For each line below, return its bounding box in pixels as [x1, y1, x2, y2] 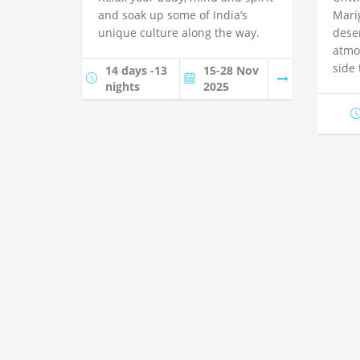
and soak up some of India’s [98, 7, 247, 23]
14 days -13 [105, 63, 167, 79]
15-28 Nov [203, 63, 259, 79]
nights [105, 79, 140, 95]
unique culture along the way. [98, 25, 260, 41]
